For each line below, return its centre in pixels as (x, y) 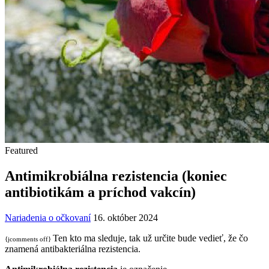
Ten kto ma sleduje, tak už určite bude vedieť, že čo (150, 238)
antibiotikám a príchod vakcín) (100, 192)
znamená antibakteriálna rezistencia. (74, 249)
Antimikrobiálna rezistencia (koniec (116, 176)
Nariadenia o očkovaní (48, 217)
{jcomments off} (29, 239)
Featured (21, 150)
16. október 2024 (125, 217)
